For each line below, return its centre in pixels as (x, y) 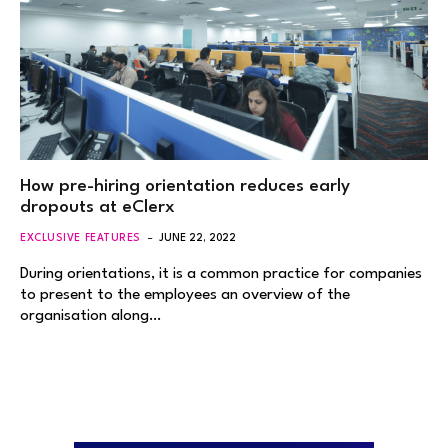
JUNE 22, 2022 (197, 237)
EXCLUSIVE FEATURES (80, 237)
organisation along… (90, 315)
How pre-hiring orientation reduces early (185, 186)
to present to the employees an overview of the (185, 294)
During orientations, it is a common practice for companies (221, 273)
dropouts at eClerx (97, 207)
